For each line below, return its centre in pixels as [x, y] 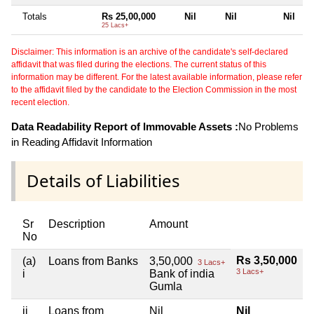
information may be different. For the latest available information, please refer [157, 77]
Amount [169, 224]
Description [77, 224]
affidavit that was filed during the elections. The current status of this [139, 65]
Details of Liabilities [103, 181]
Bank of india [182, 273]
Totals [35, 17]
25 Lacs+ [115, 26]
